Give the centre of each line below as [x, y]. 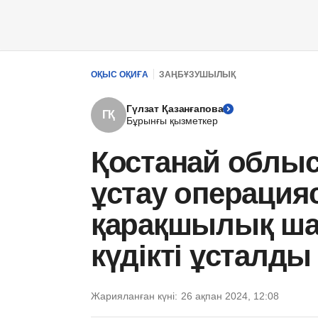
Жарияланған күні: [134, 296]
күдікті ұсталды [201, 256]
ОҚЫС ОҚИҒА [120, 74]
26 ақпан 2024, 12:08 [230, 296]
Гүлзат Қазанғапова [175, 109]
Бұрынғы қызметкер [172, 121]
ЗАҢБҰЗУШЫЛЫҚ [197, 74]
